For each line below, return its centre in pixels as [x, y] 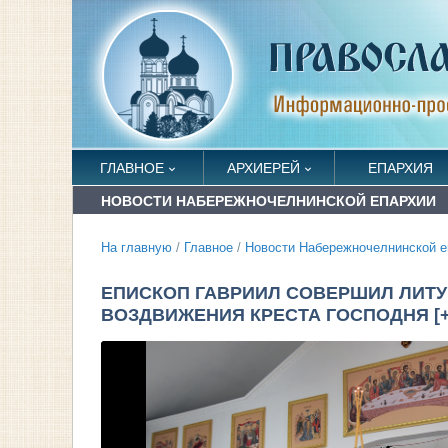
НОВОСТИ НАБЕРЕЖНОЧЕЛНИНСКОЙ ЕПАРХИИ [268, 201]
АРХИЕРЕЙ [263, 168]
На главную [136, 248]
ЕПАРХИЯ [400, 168]
